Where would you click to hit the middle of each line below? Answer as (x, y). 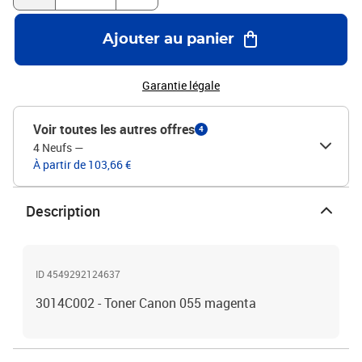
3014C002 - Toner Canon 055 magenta (146, 303)
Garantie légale (181, 85)
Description (63, 211)
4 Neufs (53, 147)
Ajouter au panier (168, 40)
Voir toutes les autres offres (114, 129)
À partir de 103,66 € (82, 164)
